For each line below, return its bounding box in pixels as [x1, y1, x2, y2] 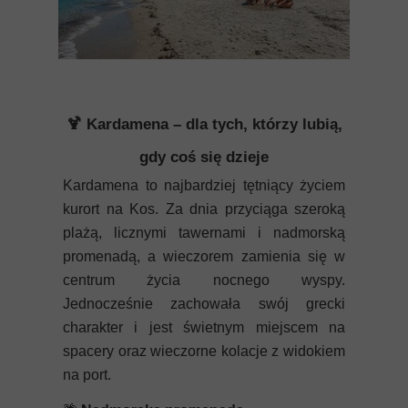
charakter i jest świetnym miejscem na [63, 320, 345, 335]
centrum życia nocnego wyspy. [63, 272, 345, 288]
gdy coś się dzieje [139, 148, 269, 166]
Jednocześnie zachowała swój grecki [63, 296, 345, 311]
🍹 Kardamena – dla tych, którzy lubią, [66, 116, 342, 133]
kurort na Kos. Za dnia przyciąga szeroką [63, 201, 345, 217]
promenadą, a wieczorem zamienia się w [63, 249, 345, 264]
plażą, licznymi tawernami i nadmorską [63, 225, 345, 240]
